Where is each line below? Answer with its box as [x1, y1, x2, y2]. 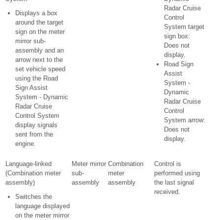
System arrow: [164, 116, 205, 124]
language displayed [15, 202, 70, 210]
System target [164, 23, 204, 30]
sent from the [15, 131, 53, 138]
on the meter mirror [15, 212, 69, 219]
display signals [15, 121, 57, 129]
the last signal [154, 179, 194, 186]
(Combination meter [5, 169, 61, 177]
